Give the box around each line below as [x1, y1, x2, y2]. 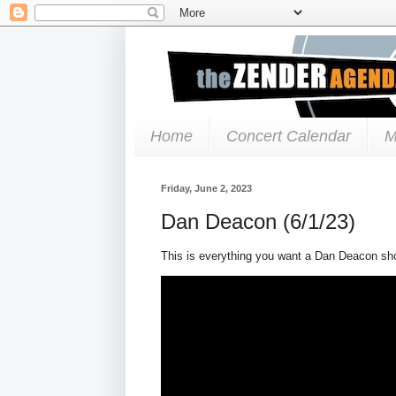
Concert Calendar [226, 126, 351, 145]
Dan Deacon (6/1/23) [161, 209, 355, 233]
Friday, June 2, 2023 [161, 182, 252, 194]
